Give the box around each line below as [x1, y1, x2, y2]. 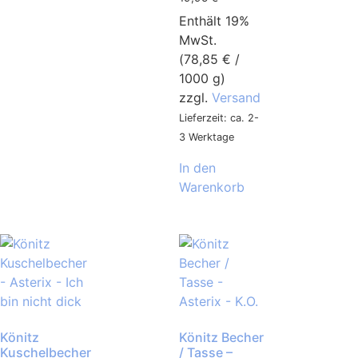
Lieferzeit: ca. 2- [179, 111, 259, 124]
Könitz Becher [179, 329, 264, 346]
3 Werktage [179, 130, 234, 143]
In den [179, 159, 216, 176]
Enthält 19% [179, 12, 249, 29]
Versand [212, 89, 261, 105]
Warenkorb [179, 178, 245, 195]
